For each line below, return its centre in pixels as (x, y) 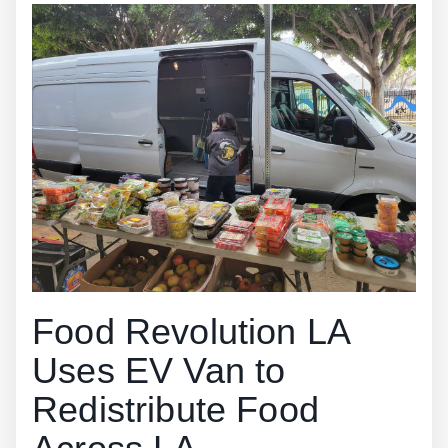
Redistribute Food (175, 410)
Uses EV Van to (159, 371)
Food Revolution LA (191, 332)
